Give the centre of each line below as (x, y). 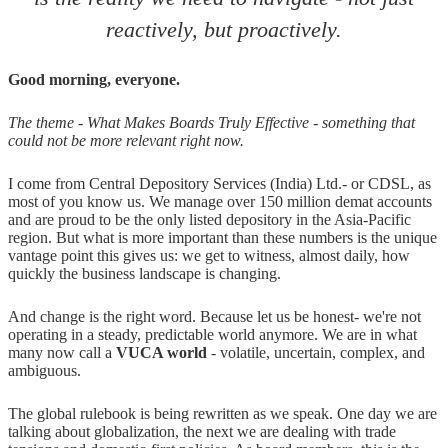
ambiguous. (44, 371)
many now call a (62, 353)
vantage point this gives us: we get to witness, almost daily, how (209, 256)
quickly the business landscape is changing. (144, 274)
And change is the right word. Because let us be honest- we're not (214, 317)
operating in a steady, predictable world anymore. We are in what (212, 335)
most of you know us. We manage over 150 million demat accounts (220, 202)
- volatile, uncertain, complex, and (316, 353)
